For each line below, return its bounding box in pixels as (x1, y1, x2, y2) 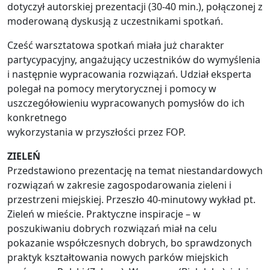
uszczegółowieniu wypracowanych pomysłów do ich (7, 96, 245, 110)
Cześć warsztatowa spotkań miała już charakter (7, 39, 224, 52)
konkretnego (7, 111, 67, 124)
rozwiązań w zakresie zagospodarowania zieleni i (7, 178, 231, 192)
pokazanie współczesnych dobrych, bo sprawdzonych (7, 236, 252, 250)
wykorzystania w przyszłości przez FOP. (7, 125, 186, 139)
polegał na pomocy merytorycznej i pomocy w (7, 82, 216, 95)
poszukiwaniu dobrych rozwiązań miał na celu (7, 222, 217, 235)
